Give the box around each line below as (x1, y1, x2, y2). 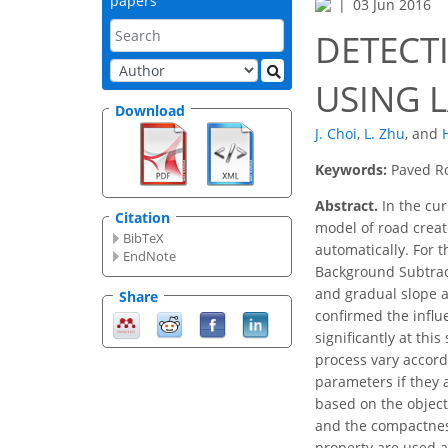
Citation (115, 208, 170, 228)
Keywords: (315, 160, 391, 180)
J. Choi (315, 124, 357, 144)
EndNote (123, 247, 177, 266)
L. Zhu (364, 124, 405, 144)
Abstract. (315, 196, 378, 216)
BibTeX (123, 229, 165, 248)
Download (115, 100, 185, 120)
